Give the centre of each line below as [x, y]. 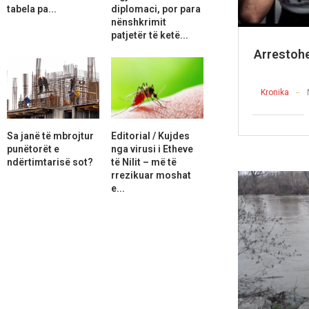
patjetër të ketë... [149, 35]
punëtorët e [33, 149]
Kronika [275, 93]
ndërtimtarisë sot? [50, 162]
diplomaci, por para [156, 9]
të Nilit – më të [143, 162]
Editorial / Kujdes [150, 136]
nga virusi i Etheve [152, 149]
